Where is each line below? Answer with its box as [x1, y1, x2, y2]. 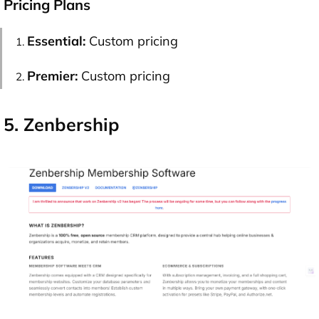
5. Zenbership [4, 113, 120, 135]
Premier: [27, 67, 78, 84]
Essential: [27, 32, 85, 49]
